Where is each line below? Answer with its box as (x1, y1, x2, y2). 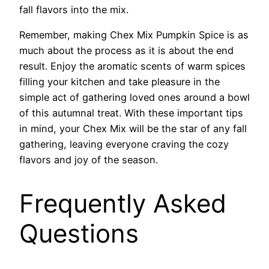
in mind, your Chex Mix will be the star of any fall (19, 122, 247, 134)
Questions (19, 217, 139, 249)
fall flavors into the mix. (19, 3, 128, 16)
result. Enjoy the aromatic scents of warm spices (19, 59, 246, 72)
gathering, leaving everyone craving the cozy (19, 138, 229, 150)
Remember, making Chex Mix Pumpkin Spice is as (19, 28, 249, 41)
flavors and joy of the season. (19, 153, 158, 166)
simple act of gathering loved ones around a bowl (19, 91, 250, 103)
